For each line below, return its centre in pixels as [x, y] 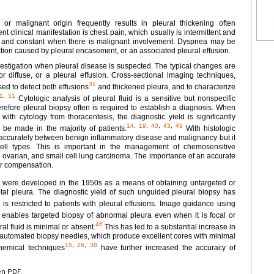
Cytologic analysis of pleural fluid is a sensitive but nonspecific [125, 98]
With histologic [209, 128]
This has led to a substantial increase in [169, 227]
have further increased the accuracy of [167, 247]
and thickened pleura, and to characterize [166, 87]
